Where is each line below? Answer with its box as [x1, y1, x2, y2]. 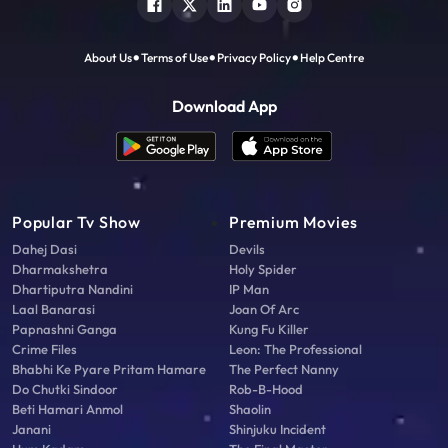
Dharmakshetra [12, 260, 108, 277]
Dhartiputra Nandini [12, 280, 133, 297]
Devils [229, 240, 265, 257]
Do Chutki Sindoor [12, 380, 118, 397]
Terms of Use [141, 50, 208, 66]
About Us [84, 50, 132, 66]
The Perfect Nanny [229, 360, 339, 377]
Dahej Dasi [12, 240, 77, 257]
